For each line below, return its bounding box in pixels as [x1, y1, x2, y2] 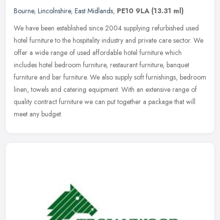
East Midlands [75, 5, 113, 16]
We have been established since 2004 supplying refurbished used [14, 23, 199, 33]
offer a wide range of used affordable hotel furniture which [14, 47, 182, 57]
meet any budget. [14, 109, 62, 119]
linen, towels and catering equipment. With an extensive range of [14, 84, 197, 94]
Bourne [14, 5, 34, 16]
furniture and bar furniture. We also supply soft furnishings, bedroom [14, 72, 206, 82]
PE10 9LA [117, 5, 149, 16]
